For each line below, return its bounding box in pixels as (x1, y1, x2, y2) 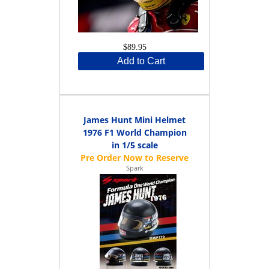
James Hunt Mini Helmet (83, 113, 186, 125)
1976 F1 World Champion (82, 126, 187, 138)
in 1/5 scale (111, 139, 158, 151)
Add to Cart (117, 55, 165, 66)
